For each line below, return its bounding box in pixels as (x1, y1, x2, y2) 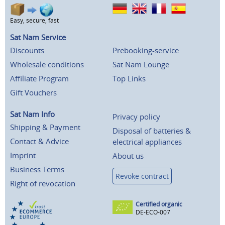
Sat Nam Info (10, 109, 55, 120)
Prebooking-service (113, 45, 179, 56)
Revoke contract (116, 171, 169, 181)
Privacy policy (113, 111, 160, 122)
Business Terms (10, 164, 64, 175)
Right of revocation (10, 178, 75, 189)
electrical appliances (113, 137, 182, 147)
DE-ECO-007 (136, 208, 170, 217)
